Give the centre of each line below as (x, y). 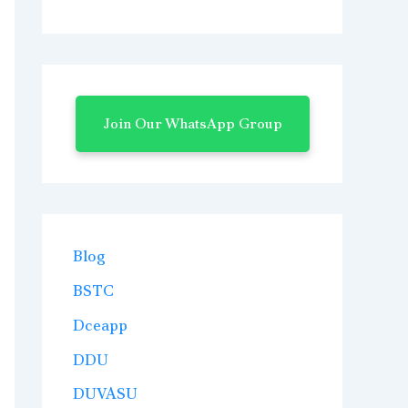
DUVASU (105, 394)
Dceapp (100, 325)
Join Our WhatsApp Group (192, 124)
